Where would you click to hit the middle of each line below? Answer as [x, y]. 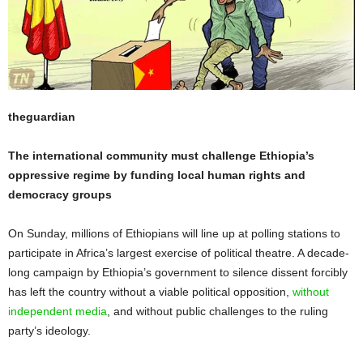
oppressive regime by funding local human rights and [157, 175]
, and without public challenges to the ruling [218, 311]
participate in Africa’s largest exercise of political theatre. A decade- [179, 252]
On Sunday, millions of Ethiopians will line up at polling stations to [174, 233]
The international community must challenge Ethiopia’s [161, 155]
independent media [58, 311]
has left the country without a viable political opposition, [150, 291]
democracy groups [60, 194]
